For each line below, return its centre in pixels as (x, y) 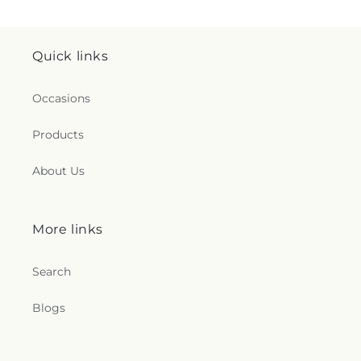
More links (68, 229)
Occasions (61, 98)
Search (52, 272)
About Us (58, 171)
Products (58, 135)
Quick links (71, 56)
